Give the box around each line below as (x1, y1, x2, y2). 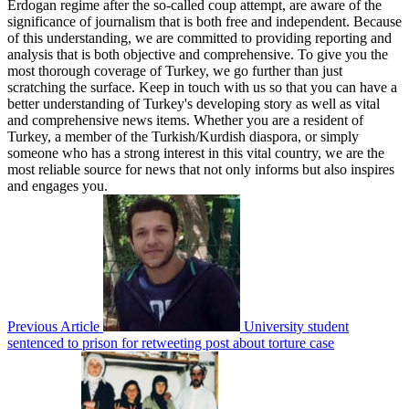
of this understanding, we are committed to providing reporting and (7, 29, 392, 46)
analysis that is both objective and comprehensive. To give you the (7, 46, 388, 62)
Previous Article (7, 318, 100, 334)
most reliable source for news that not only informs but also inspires (7, 161, 394, 177)
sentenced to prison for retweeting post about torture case (7, 334, 334, 351)
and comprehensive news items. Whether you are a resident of (7, 111, 363, 128)
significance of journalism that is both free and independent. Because (7, 13, 402, 29)
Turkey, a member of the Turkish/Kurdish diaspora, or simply (7, 128, 359, 144)
